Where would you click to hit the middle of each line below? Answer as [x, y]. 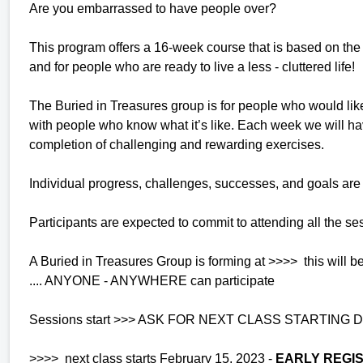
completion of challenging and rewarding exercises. [177, 144]
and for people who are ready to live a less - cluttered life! [192, 66]
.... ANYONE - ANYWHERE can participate [152, 280]
